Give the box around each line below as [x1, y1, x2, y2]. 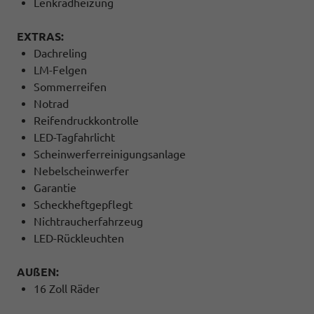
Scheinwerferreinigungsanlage [34, 147, 186, 161]
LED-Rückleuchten [34, 231, 124, 245]
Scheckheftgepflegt [34, 198, 132, 211]
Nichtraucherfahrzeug [34, 214, 143, 228]
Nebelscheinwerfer [34, 164, 129, 177]
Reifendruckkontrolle [34, 114, 139, 127]
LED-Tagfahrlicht [34, 130, 115, 144]
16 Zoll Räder [34, 282, 100, 295]
